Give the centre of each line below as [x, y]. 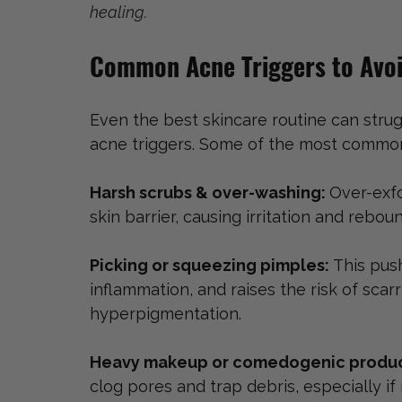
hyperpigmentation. [166, 314]
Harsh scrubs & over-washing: [210, 193]
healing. [120, 13]
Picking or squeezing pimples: [211, 266]
